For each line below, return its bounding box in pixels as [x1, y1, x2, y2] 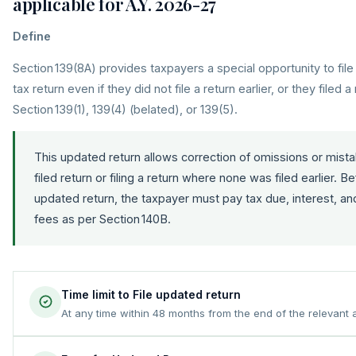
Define [13, 29, 51, 43]
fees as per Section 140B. [34, 211, 171, 226]
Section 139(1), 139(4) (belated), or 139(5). [13, 102, 238, 116]
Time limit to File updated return [61, 287, 241, 301]
